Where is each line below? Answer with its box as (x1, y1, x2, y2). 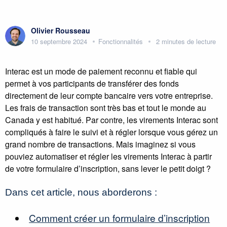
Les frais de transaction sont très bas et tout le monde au (5, 102, 206, 113)
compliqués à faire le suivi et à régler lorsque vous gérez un (5, 126, 218, 138)
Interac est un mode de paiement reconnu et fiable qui (5, 65, 197, 77)
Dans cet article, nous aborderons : (5, 187, 157, 198)
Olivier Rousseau (31, 25, 90, 35)
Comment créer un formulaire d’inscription (29, 211, 210, 224)
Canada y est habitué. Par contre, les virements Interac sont (5, 114, 218, 126)
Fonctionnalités (98, 36, 143, 46)
